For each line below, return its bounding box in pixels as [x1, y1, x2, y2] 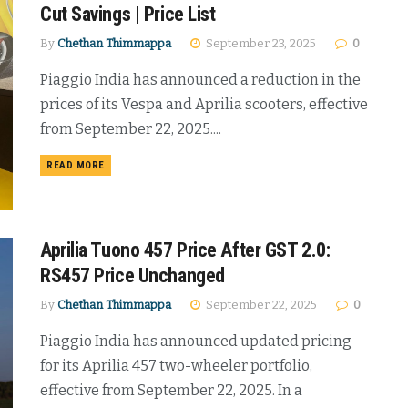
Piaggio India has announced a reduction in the [40, 70, 361, 88]
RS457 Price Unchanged [40, 263, 225, 287]
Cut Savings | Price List [40, 2, 216, 25]
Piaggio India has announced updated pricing [40, 331, 352, 350]
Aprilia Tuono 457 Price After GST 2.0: [40, 238, 331, 261]
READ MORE [46, 158, 105, 171]
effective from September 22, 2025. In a [40, 381, 302, 399]
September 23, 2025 [203, 36, 316, 50]
